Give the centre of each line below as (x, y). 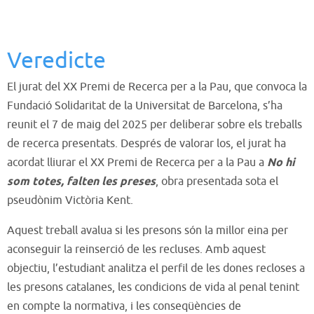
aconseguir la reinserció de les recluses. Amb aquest (136, 249)
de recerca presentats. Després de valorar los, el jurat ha (146, 143)
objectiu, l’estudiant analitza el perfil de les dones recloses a (156, 268)
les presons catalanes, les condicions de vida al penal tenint (153, 287)
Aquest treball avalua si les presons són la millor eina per (148, 230)
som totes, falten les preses (81, 182)
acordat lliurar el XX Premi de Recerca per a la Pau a (137, 162)
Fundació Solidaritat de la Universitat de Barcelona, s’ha (145, 105)
